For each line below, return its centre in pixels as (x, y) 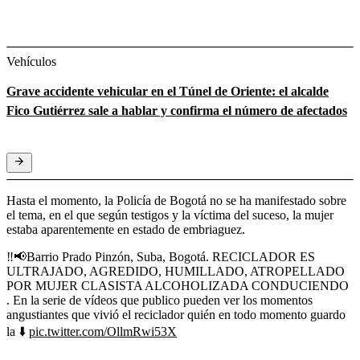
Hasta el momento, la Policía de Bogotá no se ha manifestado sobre (176, 200)
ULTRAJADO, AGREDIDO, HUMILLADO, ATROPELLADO (176, 271)
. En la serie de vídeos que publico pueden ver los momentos (160, 300)
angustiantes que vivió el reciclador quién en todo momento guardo (176, 314)
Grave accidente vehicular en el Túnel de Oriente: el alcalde (168, 91)
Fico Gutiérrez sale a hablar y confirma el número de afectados (177, 110)
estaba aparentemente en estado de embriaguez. (126, 229)
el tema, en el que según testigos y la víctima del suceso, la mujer (170, 215)
